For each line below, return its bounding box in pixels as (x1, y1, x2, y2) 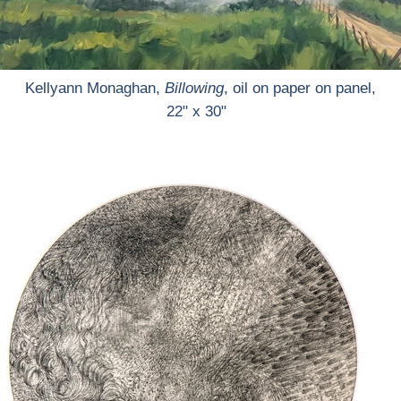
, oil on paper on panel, (224, 80, 376, 97)
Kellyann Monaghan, (25, 80, 165, 97)
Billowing (165, 80, 224, 97)
